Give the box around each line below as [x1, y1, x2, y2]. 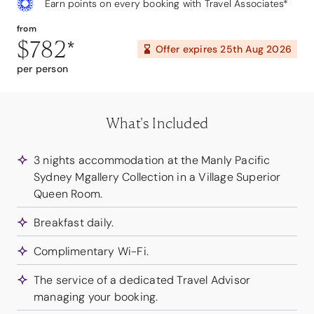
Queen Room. [34, 186, 103, 201]
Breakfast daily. [34, 215, 114, 230]
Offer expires [155, 43, 221, 55]
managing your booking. [34, 289, 158, 304]
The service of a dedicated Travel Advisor [34, 273, 251, 287]
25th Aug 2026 [220, 43, 292, 55]
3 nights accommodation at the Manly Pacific [34, 153, 271, 168]
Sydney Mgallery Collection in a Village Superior [34, 170, 281, 184]
